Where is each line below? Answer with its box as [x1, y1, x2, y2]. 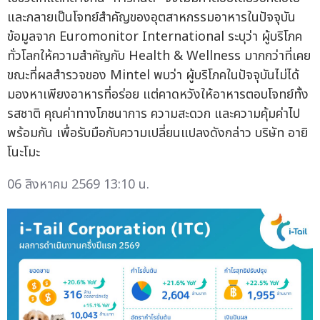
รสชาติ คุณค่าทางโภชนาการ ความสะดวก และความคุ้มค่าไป [7, 104, 300, 124]
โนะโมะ [7, 142, 40, 162]
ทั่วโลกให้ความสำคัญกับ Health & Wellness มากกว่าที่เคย [7, 46, 311, 66]
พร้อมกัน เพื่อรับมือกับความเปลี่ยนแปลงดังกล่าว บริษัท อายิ [7, 123, 308, 143]
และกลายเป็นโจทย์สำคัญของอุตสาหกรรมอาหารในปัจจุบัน [7, 7, 296, 27]
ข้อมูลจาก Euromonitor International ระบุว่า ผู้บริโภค [7, 26, 302, 46]
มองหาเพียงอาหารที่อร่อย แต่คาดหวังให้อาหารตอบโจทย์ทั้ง [7, 84, 309, 104]
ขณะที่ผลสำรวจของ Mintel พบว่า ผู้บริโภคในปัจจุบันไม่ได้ [7, 65, 299, 85]
